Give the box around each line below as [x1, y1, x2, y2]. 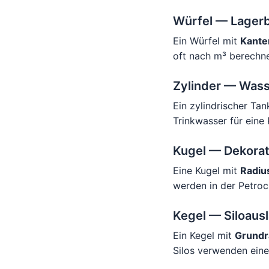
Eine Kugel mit [173, 165, 240, 177]
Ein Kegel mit [173, 229, 235, 241]
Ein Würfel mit [173, 35, 240, 47]
